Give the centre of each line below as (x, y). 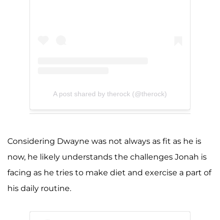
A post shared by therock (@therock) (110, 94)
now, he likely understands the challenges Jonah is (107, 157)
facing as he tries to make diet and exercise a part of (109, 173)
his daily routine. (39, 189)
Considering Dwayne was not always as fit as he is (104, 141)
